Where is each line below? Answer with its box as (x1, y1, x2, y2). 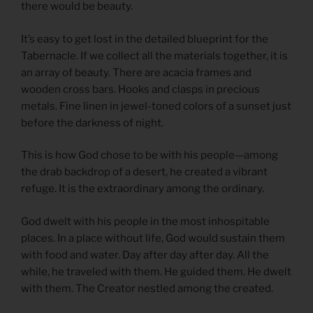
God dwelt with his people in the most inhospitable (21, 214, 270, 228)
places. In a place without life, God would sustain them (21, 231, 285, 245)
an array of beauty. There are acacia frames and (21, 66, 252, 79)
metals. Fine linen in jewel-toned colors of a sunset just (21, 99, 291, 112)
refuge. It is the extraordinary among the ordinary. (21, 182, 264, 196)
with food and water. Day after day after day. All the (21, 248, 269, 261)
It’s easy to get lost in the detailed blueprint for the (21, 32, 268, 45)
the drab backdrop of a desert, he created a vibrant (21, 166, 268, 179)
